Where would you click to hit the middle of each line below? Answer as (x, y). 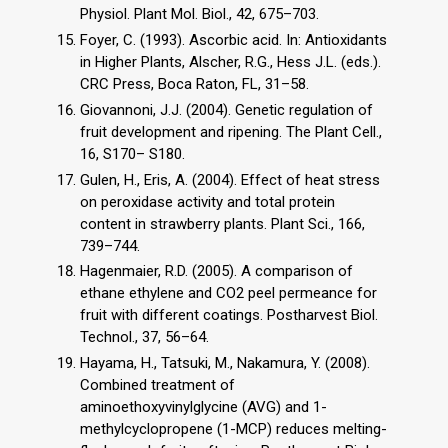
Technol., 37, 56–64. (144, 337)
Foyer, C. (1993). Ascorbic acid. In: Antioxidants (233, 40)
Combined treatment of (157, 385)
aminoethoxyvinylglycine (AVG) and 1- (203, 407)
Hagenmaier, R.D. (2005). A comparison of (216, 271)
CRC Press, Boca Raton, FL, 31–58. (194, 84)
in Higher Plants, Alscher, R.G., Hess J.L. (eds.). (230, 62)
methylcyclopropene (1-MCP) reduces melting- (233, 429)
